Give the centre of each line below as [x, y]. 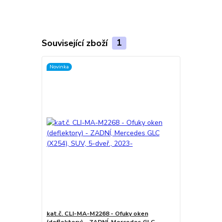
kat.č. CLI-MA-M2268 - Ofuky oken [97, 214]
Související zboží [76, 43]
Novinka [59, 67]
